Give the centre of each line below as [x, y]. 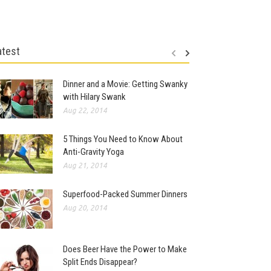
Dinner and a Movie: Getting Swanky [126, 84]
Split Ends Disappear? [100, 262]
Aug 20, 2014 [85, 208]
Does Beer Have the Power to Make [125, 249]
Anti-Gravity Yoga [94, 152]
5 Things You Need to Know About [123, 139]
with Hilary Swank [95, 97]
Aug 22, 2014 [85, 110]
